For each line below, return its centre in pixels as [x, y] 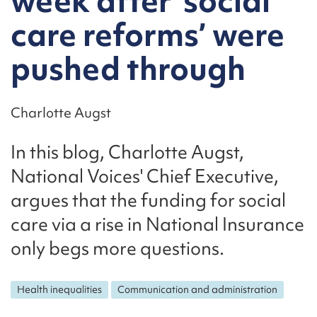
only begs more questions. [117, 248]
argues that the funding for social [148, 200]
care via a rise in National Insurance [157, 224]
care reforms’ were [148, 35]
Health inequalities [60, 289]
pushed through [128, 69]
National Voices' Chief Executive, [145, 176]
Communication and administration [198, 289]
